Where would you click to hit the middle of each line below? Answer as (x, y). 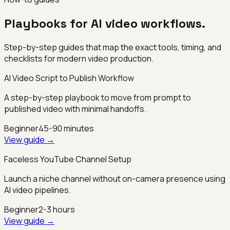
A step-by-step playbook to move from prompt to (98, 97)
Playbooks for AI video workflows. (105, 23)
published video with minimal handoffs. (75, 109)
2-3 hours (57, 209)
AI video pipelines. (37, 190)
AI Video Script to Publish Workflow (69, 78)
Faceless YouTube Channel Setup (68, 159)
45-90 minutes (66, 128)
